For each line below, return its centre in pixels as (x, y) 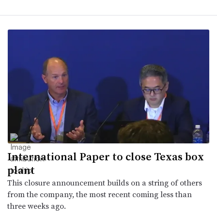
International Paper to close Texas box (106, 156)
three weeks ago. (37, 206)
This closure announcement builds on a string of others (105, 182)
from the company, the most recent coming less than (100, 194)
